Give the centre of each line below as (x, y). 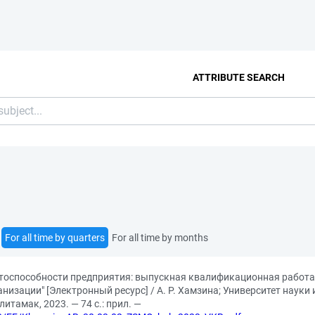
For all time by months (160, 238)
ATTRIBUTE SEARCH (239, 77)
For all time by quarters (55, 238)
